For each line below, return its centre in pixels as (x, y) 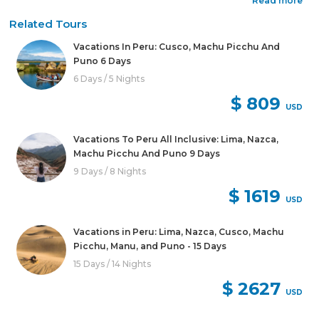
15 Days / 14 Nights (113, 263)
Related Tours (48, 23)
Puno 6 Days (103, 61)
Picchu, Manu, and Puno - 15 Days (150, 246)
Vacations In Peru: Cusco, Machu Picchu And (177, 46)
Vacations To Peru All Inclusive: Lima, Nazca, (176, 139)
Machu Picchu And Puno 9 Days (147, 153)
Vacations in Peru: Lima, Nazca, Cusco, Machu (179, 231)
